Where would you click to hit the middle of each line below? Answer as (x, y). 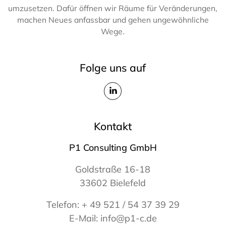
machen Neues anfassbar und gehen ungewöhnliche (113, 19)
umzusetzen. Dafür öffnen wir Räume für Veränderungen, (113, 8)
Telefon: (64, 204)
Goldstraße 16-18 (113, 169)
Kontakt (113, 126)
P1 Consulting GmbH (113, 147)
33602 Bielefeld (113, 183)
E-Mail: (84, 218)
